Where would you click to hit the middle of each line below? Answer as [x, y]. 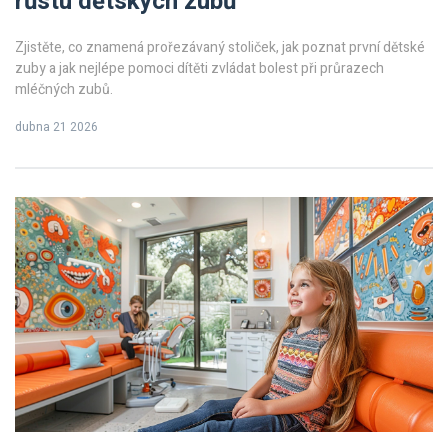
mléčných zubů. [64, 90]
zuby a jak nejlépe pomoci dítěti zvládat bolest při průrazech [199, 69]
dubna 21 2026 [56, 127]
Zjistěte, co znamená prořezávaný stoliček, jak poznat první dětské [220, 48]
